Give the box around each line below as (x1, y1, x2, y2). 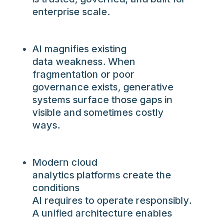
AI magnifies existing (32, 43, 127, 55)
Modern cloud (32, 156, 97, 169)
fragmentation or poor (32, 68, 134, 81)
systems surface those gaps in (32, 94, 173, 106)
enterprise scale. (32, 6, 110, 18)
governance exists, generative (32, 81, 174, 93)
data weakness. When (32, 56, 135, 68)
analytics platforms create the (32, 169, 171, 181)
